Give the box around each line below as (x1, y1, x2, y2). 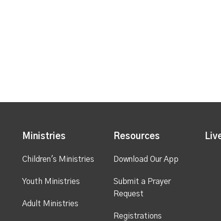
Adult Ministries (22, 199, 78, 208)
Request (113, 189, 144, 198)
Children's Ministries (22, 155, 94, 163)
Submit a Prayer (113, 177, 171, 185)
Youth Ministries (22, 177, 80, 185)
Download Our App (113, 155, 179, 163)
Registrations (113, 212, 162, 220)
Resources (113, 132, 160, 141)
